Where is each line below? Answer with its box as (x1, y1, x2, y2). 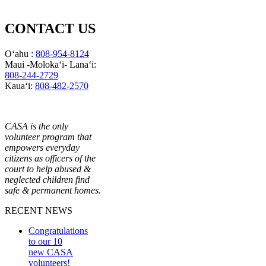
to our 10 (28, 236, 62, 246)
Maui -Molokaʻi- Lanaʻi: (5, 59, 96, 69)
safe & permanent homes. (5, 185, 101, 195)
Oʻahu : (5, 48, 36, 59)
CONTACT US (5, 20, 96, 36)
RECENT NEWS (5, 205, 72, 216)
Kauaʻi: (5, 80, 35, 91)
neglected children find (5, 174, 90, 185)
